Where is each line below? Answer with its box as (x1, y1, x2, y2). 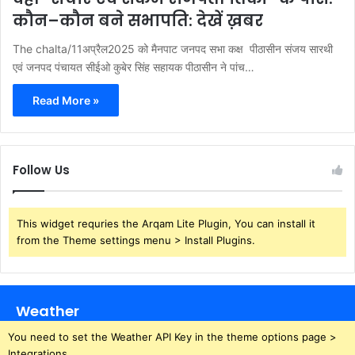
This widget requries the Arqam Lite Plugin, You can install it (17, 216, 315, 230)
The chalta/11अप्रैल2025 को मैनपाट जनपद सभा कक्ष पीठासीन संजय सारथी (13, 41, 333, 55)
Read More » (32, 93, 99, 107)
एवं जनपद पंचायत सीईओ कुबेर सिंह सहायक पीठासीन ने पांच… (13, 59, 254, 74)
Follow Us (13, 161, 70, 178)
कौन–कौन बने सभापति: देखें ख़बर (13, 9, 263, 32)
